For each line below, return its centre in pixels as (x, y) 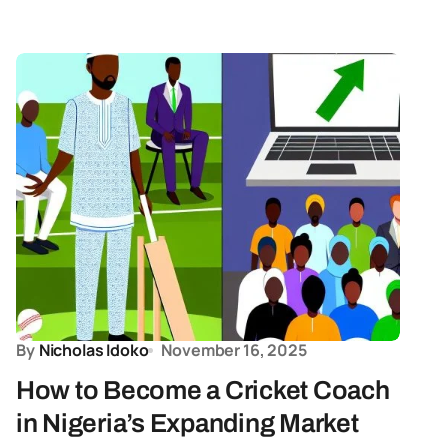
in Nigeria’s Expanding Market (187, 423)
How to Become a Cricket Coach (203, 390)
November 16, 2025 (234, 350)
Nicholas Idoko (93, 350)
